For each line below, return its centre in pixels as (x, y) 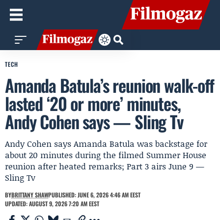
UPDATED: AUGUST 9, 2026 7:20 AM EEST (52, 204)
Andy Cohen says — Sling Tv (94, 121)
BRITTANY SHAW (30, 195)
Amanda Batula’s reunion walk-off (110, 85)
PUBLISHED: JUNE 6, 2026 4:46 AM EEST (94, 195)
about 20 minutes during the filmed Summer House (106, 155)
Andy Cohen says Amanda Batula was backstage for (106, 143)
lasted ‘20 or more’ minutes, (93, 103)
